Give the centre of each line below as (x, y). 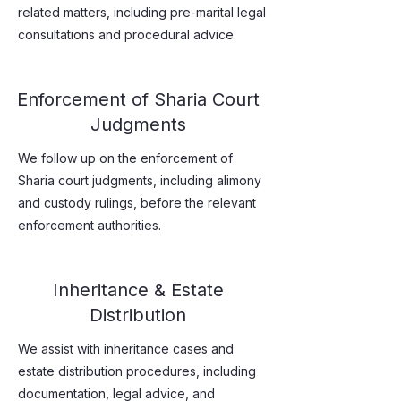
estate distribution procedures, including (137, 371)
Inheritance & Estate (138, 290)
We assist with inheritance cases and (126, 349)
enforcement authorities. (90, 225)
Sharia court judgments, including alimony (140, 180)
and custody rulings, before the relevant (137, 203)
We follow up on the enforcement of (125, 158)
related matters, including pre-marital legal (142, 12)
